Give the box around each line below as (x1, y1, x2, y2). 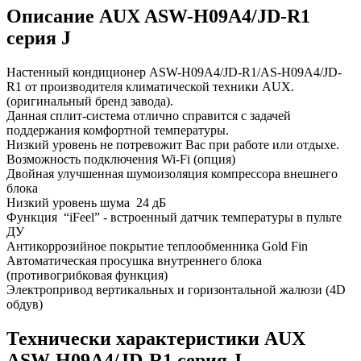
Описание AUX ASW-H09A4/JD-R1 (6, 5, 310, 27)
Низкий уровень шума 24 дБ (6, 195, 166, 210)
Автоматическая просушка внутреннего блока (6, 253, 262, 268)
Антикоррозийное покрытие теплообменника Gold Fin (6, 239, 308, 253)
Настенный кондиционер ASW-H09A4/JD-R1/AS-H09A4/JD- (6, 64, 342, 79)
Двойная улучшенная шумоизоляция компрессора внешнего (6, 166, 338, 180)
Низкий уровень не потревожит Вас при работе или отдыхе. (6, 137, 339, 151)
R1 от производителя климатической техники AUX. (6, 79, 294, 93)
